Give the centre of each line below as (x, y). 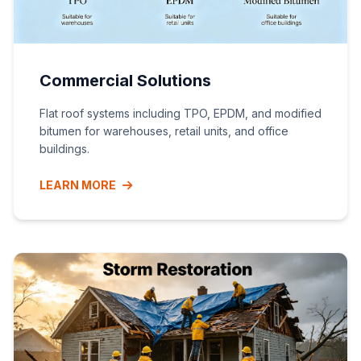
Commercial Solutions (125, 81)
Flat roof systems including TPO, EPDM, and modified (180, 113)
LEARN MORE (78, 185)
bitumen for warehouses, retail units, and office (164, 131)
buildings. (64, 149)
